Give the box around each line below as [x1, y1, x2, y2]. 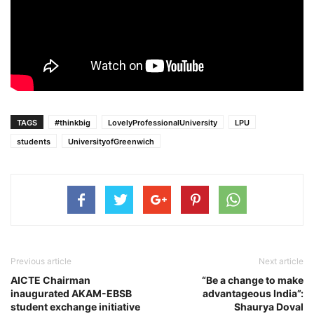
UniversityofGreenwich [68, 137, 154, 147]
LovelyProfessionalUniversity [108, 118, 217, 128]
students [17, 137, 50, 147]
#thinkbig [55, 118, 90, 128]
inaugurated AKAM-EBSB [11, 287, 132, 300]
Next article [259, 256, 303, 267]
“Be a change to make [202, 274, 303, 287]
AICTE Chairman [11, 274, 90, 287]
